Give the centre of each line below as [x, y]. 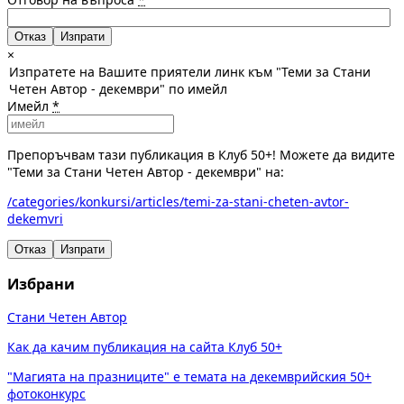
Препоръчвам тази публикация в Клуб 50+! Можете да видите [201, 155]
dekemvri [35, 219]
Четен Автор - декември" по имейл [118, 89]
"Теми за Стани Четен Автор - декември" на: [146, 172]
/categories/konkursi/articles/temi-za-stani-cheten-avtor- [178, 202]
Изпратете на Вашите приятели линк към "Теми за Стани [190, 72]
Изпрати [83, 250]
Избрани [41, 284]
